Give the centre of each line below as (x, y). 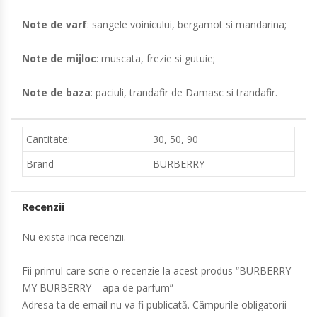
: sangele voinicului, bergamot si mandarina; (187, 24)
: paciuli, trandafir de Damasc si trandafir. (184, 92)
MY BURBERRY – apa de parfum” (98, 287)
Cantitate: (48, 139)
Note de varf (54, 24)
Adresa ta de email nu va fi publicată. (106, 304)
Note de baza (56, 92)
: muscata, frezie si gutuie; (156, 58)
